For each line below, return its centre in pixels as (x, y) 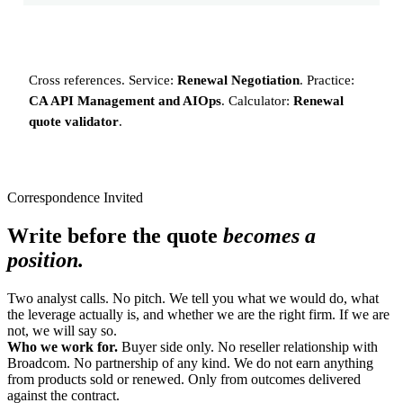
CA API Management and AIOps (125, 101)
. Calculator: (257, 101)
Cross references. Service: (103, 81)
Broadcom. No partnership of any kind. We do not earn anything (190, 363)
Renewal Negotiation (238, 81)
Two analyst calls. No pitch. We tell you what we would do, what (193, 299)
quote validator (74, 122)
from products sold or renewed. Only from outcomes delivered (184, 380)
